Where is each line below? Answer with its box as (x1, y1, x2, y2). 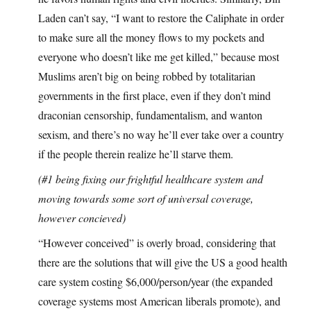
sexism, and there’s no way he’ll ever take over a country (38, 127, 284, 142)
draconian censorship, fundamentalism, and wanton (38, 108, 262, 123)
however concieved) (38, 210, 126, 226)
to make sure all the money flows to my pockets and (38, 30, 264, 45)
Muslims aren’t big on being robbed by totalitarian (38, 69, 255, 84)
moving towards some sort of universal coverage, (38, 191, 253, 206)
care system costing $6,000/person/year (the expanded (38, 274, 273, 289)
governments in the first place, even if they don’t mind (38, 88, 271, 103)
